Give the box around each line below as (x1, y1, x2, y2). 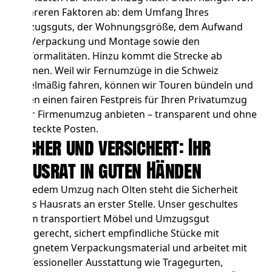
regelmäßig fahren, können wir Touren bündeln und (13, 78, 254, 92)
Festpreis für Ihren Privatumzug (100, 93, 248, 107)
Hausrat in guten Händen (13, 155, 202, 186)
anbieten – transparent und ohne (102, 107, 257, 121)
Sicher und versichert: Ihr (13, 132, 211, 163)
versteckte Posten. (13, 122, 99, 136)
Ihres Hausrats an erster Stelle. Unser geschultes (13, 197, 239, 211)
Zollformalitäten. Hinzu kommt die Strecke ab (13, 49, 223, 63)
